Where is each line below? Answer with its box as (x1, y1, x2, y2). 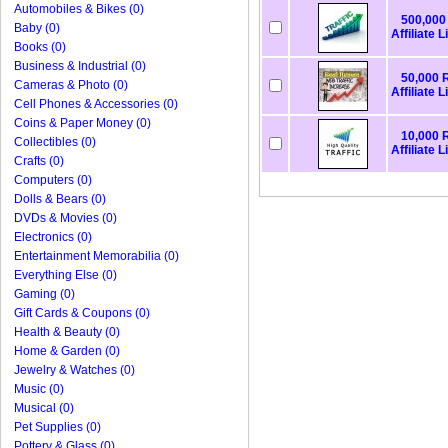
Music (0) (14, 382, 64, 396)
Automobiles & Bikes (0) (14, 2, 144, 16)
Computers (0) (14, 173, 92, 187)
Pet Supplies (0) (14, 420, 101, 434)
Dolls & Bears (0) (14, 192, 106, 206)
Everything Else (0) (14, 268, 117, 282)
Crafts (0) (14, 154, 64, 168)
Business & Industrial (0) (14, 59, 146, 73)
